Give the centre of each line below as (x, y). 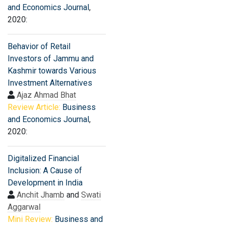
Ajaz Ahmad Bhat (46, 95)
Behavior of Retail (39, 46)
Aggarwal (24, 207)
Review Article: (34, 107)
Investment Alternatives (50, 83)
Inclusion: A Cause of (45, 171)
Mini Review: (30, 219)
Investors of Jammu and (51, 59)
